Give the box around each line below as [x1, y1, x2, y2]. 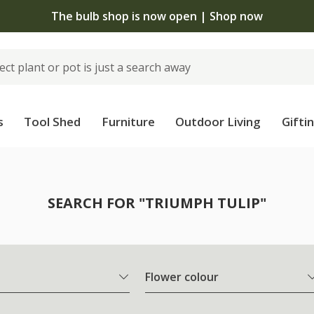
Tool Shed [24, 114, 81, 130]
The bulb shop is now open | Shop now [51, 8, 263, 24]
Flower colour [145, 269, 219, 285]
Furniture [101, 114, 155, 130]
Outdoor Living [175, 114, 261, 130]
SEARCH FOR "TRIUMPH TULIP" [48, 193, 266, 212]
